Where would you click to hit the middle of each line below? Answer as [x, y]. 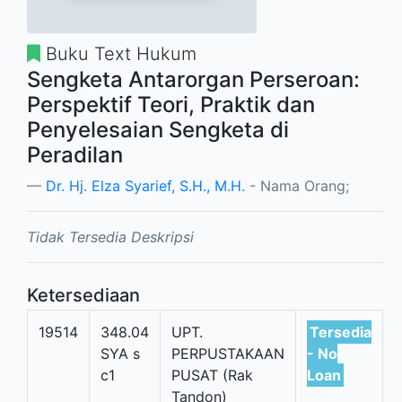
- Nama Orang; [297, 186]
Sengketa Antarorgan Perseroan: [193, 79]
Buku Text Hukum [118, 54]
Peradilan [75, 155]
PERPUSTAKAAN [228, 354]
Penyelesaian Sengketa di [158, 130]
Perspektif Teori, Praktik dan [171, 105]
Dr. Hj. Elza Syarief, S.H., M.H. [145, 186]
